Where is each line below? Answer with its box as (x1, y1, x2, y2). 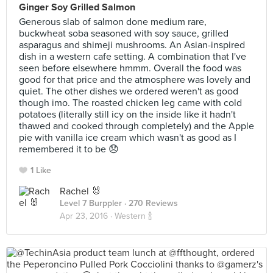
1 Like (30, 165, 51, 175)
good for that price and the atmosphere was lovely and (19, 74, 250, 86)
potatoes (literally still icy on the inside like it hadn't (19, 108, 236, 121)
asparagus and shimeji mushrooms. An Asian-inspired (19, 39, 245, 51)
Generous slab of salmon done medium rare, (19, 16, 207, 28)
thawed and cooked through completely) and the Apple (19, 120, 254, 132)
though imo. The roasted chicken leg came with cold (19, 97, 242, 109)
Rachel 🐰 (60, 185, 101, 197)
